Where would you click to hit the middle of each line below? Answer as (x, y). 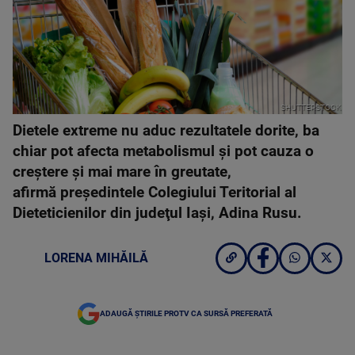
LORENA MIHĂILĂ (96, 258)
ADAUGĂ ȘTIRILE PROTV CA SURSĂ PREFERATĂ (186, 313)
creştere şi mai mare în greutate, (122, 172)
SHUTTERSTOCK (311, 108)
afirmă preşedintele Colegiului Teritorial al (155, 192)
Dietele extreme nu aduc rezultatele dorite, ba (166, 130)
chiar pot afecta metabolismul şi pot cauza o (163, 151)
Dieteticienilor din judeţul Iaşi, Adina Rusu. (157, 213)
